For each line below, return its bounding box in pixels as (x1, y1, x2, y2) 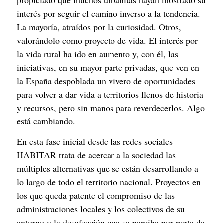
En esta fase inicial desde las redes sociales (17, 135, 173, 148)
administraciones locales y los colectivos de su (17, 203, 185, 215)
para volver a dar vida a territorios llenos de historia (17, 88, 203, 101)
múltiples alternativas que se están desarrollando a (17, 162, 198, 175)
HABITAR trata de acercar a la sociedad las (17, 149, 176, 161)
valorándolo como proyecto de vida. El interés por (17, 34, 198, 47)
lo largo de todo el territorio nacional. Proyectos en (17, 176, 201, 188)
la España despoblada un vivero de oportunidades (17, 75, 195, 87)
